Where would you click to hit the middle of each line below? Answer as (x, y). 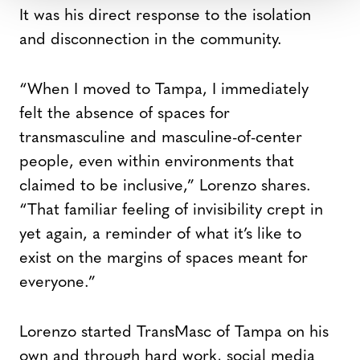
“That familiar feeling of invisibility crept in (171, 211)
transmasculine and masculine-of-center (161, 139)
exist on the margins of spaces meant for (164, 259)
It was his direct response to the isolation (165, 16)
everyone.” (57, 283)
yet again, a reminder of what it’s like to (160, 235)
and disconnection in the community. (151, 41)
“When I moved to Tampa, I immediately (164, 90)
